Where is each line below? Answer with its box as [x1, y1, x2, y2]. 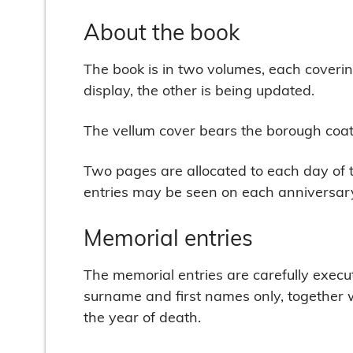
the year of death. [84, 307, 201, 326]
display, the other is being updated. [84, 80, 314, 99]
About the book [84, 17, 240, 46]
